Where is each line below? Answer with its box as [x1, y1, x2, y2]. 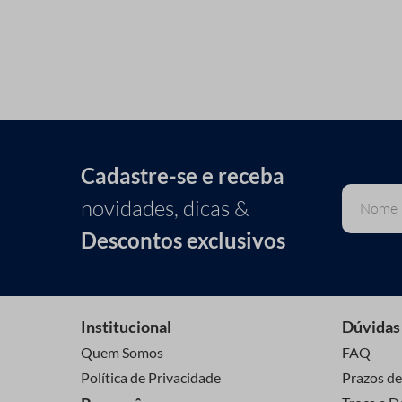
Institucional [81, 317, 171, 337]
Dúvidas [342, 317, 400, 337]
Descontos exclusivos [81, 227, 285, 254]
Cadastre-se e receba [81, 162, 284, 189]
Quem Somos [81, 344, 163, 362]
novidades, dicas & [81, 195, 249, 223]
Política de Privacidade [81, 369, 221, 387]
